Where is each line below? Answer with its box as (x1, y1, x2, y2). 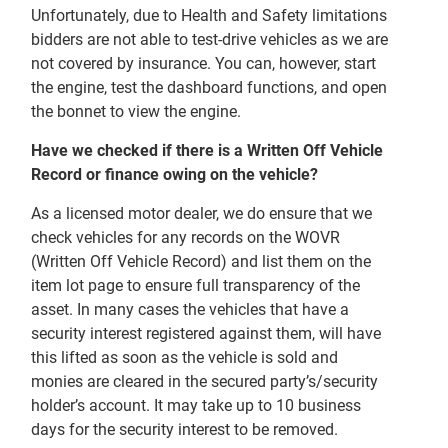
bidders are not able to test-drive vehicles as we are (31, 29, 389, 49)
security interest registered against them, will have (31, 323, 382, 343)
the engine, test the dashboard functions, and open (31, 77, 388, 97)
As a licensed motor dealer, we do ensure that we (31, 203, 373, 223)
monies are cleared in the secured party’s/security (31, 371, 379, 391)
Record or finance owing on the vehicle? (31, 164, 319, 184)
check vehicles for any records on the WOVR (31, 227, 341, 247)
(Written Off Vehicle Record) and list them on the (31, 251, 372, 271)
